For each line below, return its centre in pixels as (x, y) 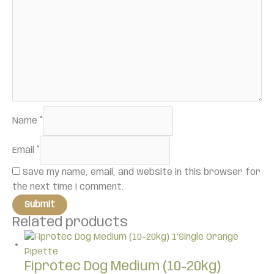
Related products (70, 222)
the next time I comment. (68, 187)
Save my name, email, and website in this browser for (142, 172)
